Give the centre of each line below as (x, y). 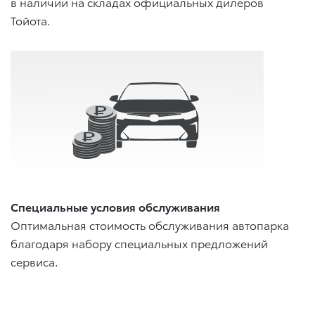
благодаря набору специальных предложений (139, 243)
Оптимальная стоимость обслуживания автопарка (150, 224)
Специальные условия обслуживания (115, 206)
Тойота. (31, 20)
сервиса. (34, 261)
